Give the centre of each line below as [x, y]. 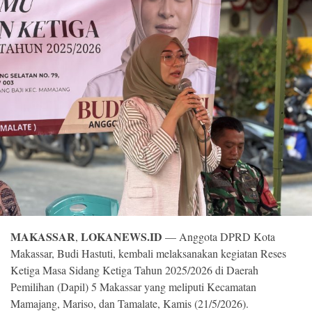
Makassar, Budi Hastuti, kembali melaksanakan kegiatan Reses [148, 253]
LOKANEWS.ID [123, 237]
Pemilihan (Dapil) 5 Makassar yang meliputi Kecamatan [133, 287]
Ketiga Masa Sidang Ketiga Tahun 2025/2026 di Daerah [134, 270]
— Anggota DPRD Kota [220, 237]
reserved [34, 104]
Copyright [36, 36]
